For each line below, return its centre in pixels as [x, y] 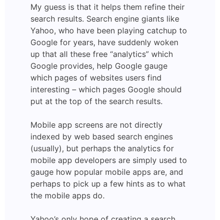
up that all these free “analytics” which [102, 54]
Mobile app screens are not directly [96, 125]
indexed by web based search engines [102, 137]
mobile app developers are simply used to [109, 160]
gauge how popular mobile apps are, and [107, 172]
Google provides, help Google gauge [99, 66]
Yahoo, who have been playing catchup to [109, 31]
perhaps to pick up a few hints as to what [108, 184]
